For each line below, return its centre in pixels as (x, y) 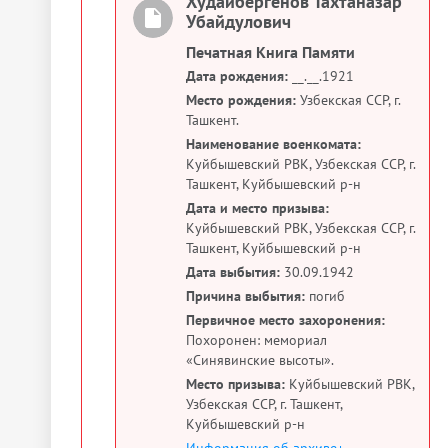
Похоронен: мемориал (256, 340)
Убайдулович (238, 21)
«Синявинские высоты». (260, 360)
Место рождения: (241, 100)
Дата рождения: (237, 76)
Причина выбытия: (245, 296)
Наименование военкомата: (273, 144)
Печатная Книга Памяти (270, 52)
